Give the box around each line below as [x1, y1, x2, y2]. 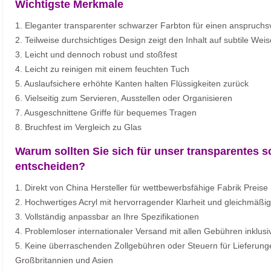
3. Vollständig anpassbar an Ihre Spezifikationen [15, 212, 199, 222]
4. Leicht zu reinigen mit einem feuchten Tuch [15, 64, 189, 74]
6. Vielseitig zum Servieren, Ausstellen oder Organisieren [15, 93, 232, 103]
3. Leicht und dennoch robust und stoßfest [15, 50, 177, 60]
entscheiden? [15, 160, 85, 173]
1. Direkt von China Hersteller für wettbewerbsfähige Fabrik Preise [15, 183, 268, 193]
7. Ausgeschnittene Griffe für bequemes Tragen [15, 108, 197, 118]
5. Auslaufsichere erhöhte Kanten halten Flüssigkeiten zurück [15, 79, 249, 89]
